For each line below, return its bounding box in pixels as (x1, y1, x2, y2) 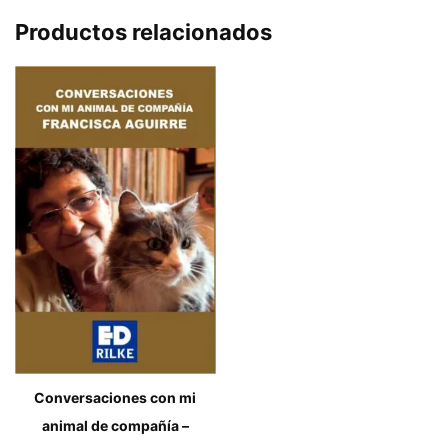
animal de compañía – (41, 417, 189, 434)
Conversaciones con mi (34, 389, 197, 406)
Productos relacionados (15, 18, 272, 45)
